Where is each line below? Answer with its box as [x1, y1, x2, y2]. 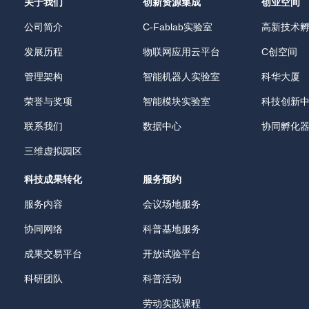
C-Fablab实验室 [142, 21, 212, 32]
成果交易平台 [23, 248, 82, 259]
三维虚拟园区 [23, 146, 82, 157]
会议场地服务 [142, 199, 201, 210]
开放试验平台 [142, 248, 201, 259]
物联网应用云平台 [142, 46, 220, 57]
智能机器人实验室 [142, 71, 220, 82]
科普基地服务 [142, 223, 201, 235]
